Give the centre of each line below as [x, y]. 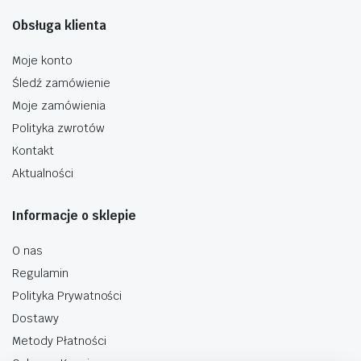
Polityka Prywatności [67, 295]
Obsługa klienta [59, 25]
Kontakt [33, 150]
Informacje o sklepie [74, 215]
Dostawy [35, 318]
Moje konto [42, 60]
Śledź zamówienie [61, 83]
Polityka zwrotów [58, 128]
